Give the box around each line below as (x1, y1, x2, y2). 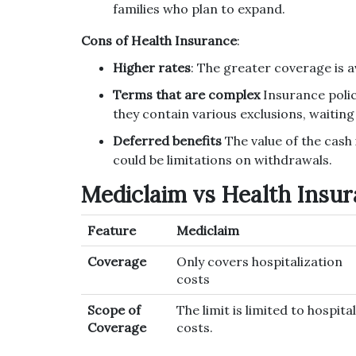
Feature (87, 222, 136, 239)
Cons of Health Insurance (81, 33, 237, 49)
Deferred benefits (113, 133, 222, 149)
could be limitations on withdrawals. (113, 152, 332, 168)
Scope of (87, 302, 141, 319)
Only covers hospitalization (176, 253, 342, 270)
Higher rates (113, 60, 191, 76)
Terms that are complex (113, 87, 260, 103)
